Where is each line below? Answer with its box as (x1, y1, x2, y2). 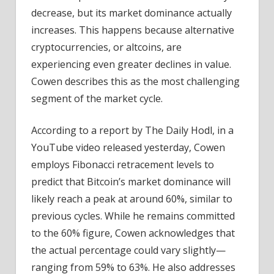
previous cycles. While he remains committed (31, 209, 235, 223)
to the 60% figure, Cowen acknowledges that (31, 226, 235, 240)
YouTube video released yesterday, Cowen (31, 141, 225, 155)
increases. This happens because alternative (31, 23, 234, 37)
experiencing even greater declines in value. (31, 57, 231, 72)
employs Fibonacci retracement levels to (31, 158, 214, 172)
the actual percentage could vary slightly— (31, 243, 226, 257)
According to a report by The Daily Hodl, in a (31, 124, 234, 138)
